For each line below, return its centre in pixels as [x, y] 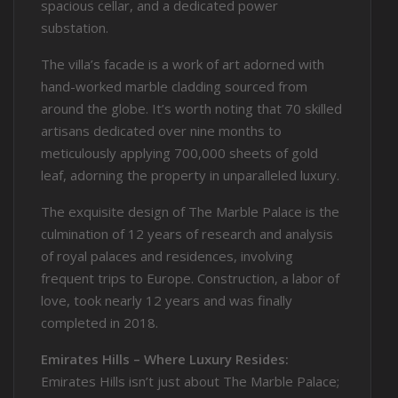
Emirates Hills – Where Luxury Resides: [165, 359]
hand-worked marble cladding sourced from [174, 87]
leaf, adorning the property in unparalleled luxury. [190, 175]
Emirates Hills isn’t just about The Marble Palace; [190, 382]
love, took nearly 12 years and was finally [167, 301]
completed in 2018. [99, 323]
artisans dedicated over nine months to [161, 131]
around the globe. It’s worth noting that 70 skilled [191, 109]
